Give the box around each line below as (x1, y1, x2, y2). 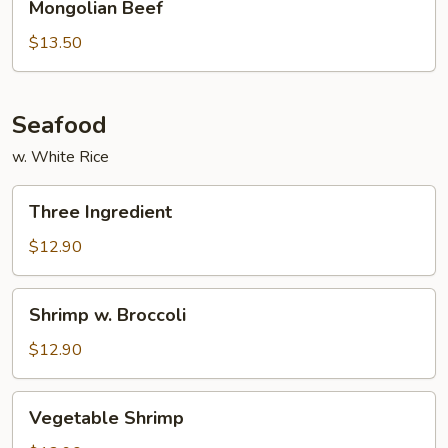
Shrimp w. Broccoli (29, 303, 186, 327)
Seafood (12, 109, 107, 141)
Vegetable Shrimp (29, 406, 184, 430)
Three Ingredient (29, 200, 172, 224)
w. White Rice (12, 146, 109, 168)
